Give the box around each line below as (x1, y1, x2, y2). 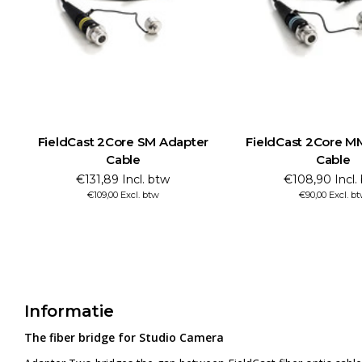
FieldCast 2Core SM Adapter (37, 133, 209, 149)
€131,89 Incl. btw (76, 171, 170, 187)
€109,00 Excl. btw (86, 188, 159, 200)
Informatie (24, 301, 114, 321)
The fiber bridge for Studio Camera (24, 329, 224, 345)
